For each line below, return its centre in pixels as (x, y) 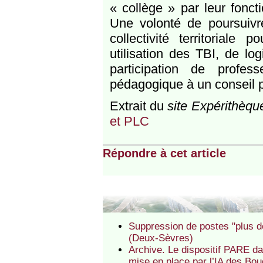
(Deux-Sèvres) (161, 238)
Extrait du (139, 106)
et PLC (129, 122)
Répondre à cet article (164, 153)
